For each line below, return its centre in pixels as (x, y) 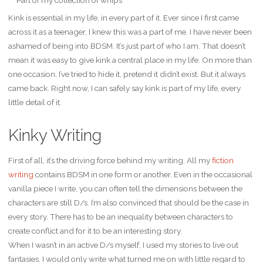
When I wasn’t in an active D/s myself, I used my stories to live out (123, 245)
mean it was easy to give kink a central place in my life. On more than (130, 60)
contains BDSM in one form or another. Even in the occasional (143, 175)
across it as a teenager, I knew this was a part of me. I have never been (130, 32)
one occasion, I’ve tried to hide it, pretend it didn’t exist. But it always (127, 74)
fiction (222, 161)
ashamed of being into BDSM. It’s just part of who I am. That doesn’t (127, 46)
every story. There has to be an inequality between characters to (120, 217)
